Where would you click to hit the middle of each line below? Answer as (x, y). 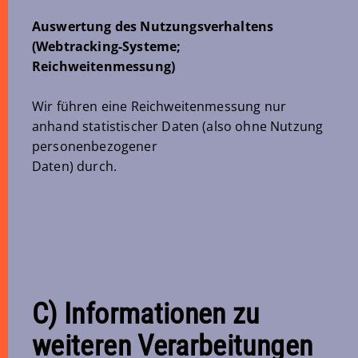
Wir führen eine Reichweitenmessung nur (159, 106)
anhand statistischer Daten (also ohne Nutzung (178, 126)
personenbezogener (95, 146)
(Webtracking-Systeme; (107, 46)
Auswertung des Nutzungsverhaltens (153, 26)
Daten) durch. (75, 166)
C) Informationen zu (146, 314)
